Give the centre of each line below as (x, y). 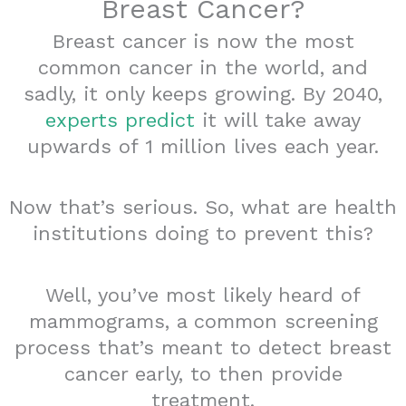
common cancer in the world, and (203, 67)
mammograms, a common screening (203, 321)
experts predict (120, 120)
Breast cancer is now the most (203, 41)
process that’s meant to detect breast (203, 347)
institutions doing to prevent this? (203, 234)
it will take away (278, 120)
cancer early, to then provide (203, 373)
